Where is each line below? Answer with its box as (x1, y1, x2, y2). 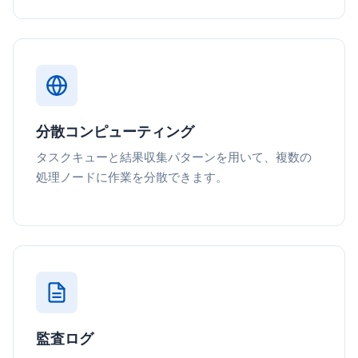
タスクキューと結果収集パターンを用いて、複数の (36, 149, 312, 165)
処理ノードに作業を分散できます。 (36, 169, 228, 185)
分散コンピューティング (36, 122, 194, 140)
